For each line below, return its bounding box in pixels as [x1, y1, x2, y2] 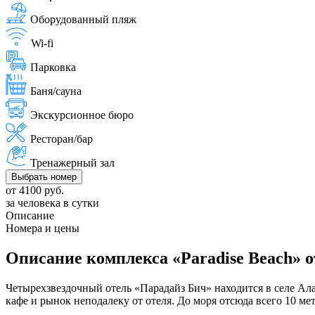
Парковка [30, 60, 76, 73]
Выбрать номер [11, 171, 77, 182]
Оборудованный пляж [30, 13, 136, 25]
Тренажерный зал [30, 156, 115, 169]
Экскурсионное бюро [30, 108, 134, 121]
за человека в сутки [6, 196, 99, 209]
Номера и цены [6, 221, 79, 234]
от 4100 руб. [6, 184, 64, 196]
